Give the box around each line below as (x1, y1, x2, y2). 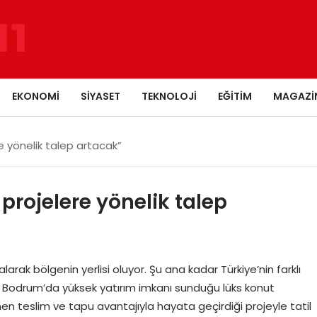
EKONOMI (12, 88, 59, 103)
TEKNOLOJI (142, 88, 197, 103)
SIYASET (81, 88, 120, 103)
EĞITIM (218, 88, 252, 103)
